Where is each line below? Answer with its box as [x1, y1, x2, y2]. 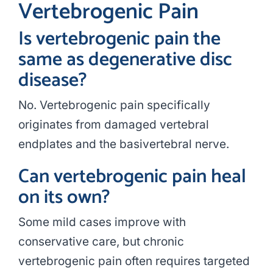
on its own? [18, 182, 110, 214]
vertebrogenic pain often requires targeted [18, 254, 250, 269]
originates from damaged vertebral [18, 118, 209, 132]
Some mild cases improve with [18, 215, 186, 230]
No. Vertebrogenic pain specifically [18, 98, 210, 113]
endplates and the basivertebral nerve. [18, 137, 229, 152]
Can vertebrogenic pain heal [18, 161, 246, 193]
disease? [18, 65, 87, 97]
